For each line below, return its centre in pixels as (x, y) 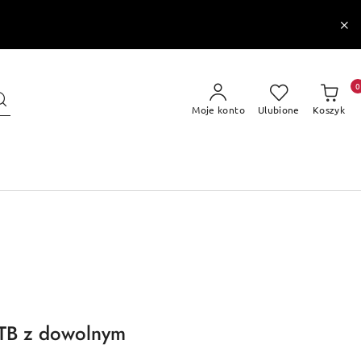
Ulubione (278, 110)
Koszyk (328, 110)
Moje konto (218, 110)
